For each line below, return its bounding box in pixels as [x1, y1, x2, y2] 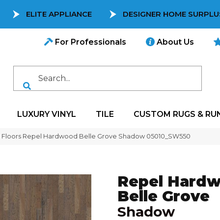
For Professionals [53, 37, 126, 47]
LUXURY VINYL [17, 110, 76, 119]
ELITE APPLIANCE [26, 9, 92, 19]
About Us [155, 37, 194, 47]
